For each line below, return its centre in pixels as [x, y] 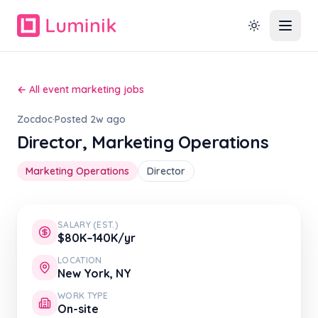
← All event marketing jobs [81, 89]
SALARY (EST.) [88, 225]
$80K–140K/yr [97, 238]
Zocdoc [35, 119]
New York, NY [94, 273]
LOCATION [80, 260]
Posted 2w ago [90, 119]
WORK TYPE [83, 296]
